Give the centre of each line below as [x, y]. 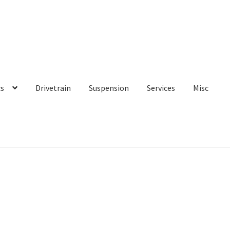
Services [161, 88]
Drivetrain [53, 88]
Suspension [109, 88]
